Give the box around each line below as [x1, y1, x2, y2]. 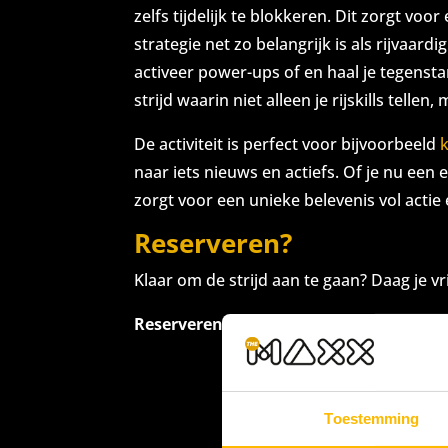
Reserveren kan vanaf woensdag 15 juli [134, 313, 446, 335]
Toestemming [324, 409, 420, 427]
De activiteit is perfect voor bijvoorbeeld [134, 133, 441, 155]
